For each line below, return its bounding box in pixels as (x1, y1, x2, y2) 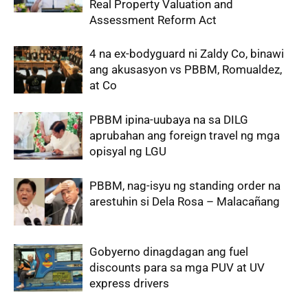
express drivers (89, 276, 169, 290)
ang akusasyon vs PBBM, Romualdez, (89, 63, 282, 76)
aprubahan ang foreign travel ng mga (89, 129, 280, 142)
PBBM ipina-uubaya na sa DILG (89, 113, 248, 126)
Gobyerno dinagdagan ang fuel (89, 245, 248, 258)
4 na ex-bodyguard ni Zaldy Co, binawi (89, 47, 284, 60)
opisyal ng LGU (89, 144, 166, 158)
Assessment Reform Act (89, 13, 217, 27)
